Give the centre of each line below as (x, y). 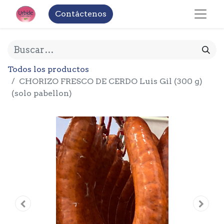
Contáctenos (80, 14)
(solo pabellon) (42, 93)
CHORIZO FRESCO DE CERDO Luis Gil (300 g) (111, 81)
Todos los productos (48, 69)
